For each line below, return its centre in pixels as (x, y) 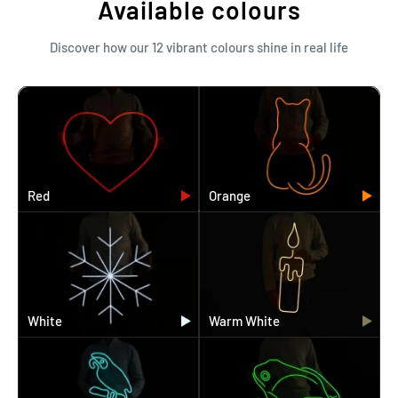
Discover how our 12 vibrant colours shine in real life (199, 48)
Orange (230, 196)
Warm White (244, 321)
